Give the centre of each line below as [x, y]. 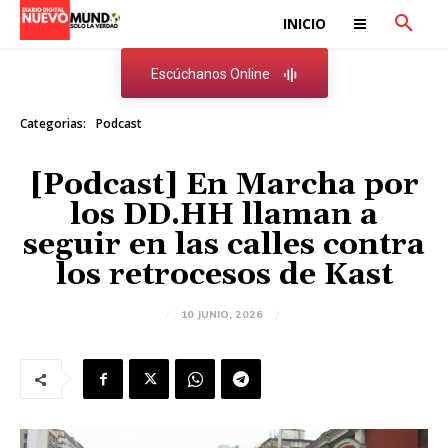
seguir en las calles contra [224, 245]
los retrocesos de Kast [224, 275]
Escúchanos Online [210, 74]
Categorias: [53, 123]
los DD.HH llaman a [224, 215]
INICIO [304, 23]
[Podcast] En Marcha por [224, 185]
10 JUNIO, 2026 [222, 315]
